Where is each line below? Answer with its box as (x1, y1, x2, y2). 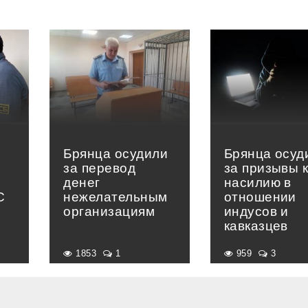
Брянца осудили (63, 146, 168, 161)
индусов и (223, 204, 289, 219)
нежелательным (63, 190, 168, 204)
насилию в (223, 175, 291, 190)
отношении (223, 190, 296, 204)
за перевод (63, 161, 136, 175)
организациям (63, 204, 155, 219)
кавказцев (223, 219, 288, 233)
